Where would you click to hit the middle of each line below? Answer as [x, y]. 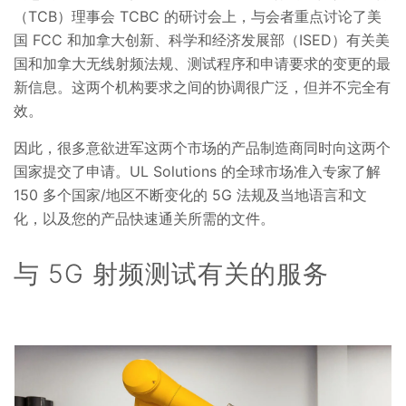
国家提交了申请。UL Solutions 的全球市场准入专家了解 [197, 172]
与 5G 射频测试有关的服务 [175, 274]
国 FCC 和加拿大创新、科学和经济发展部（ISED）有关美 [202, 40]
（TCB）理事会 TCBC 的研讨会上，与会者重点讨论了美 [198, 17]
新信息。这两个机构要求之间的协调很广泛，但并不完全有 [202, 87]
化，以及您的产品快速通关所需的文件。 [146, 219]
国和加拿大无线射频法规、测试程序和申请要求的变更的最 [202, 64]
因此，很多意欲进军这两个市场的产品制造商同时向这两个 [202, 148]
